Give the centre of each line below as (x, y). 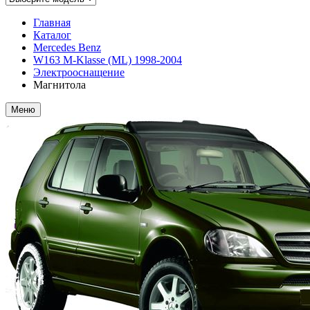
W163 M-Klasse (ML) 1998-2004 (108, 60)
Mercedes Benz (67, 47)
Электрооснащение (79, 72)
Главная (52, 22)
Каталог (52, 35)
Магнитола (60, 85)
